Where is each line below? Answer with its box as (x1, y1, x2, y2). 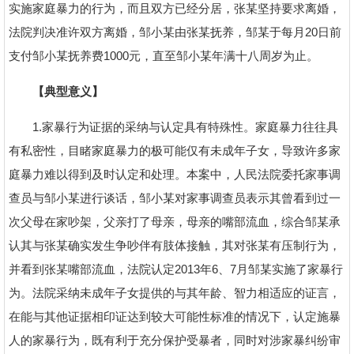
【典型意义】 (9, 85, 104, 98)
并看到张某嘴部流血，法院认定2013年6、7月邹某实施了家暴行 (9, 262, 343, 276)
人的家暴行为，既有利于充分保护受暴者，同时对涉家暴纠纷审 (9, 333, 341, 347)
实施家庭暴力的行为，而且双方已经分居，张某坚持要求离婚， (9, 2, 341, 15)
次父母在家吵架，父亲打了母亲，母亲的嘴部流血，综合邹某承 (9, 215, 341, 228)
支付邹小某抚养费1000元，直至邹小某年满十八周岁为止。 (9, 49, 318, 62)
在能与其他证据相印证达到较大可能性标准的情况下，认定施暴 (9, 310, 341, 323)
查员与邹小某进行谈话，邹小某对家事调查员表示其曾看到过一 (9, 191, 341, 205)
